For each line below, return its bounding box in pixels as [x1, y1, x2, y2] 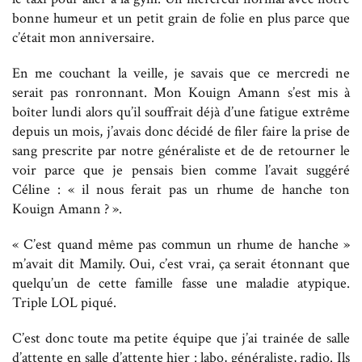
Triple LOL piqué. [12, 293, 116, 312]
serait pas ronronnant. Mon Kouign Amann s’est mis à [12, 82, 350, 102]
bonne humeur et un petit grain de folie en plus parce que [12, 8, 350, 27]
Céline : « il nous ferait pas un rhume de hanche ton [12, 179, 350, 199]
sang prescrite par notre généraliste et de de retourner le [12, 141, 350, 160]
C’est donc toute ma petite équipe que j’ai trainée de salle [12, 328, 350, 347]
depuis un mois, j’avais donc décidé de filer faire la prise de [12, 121, 350, 141]
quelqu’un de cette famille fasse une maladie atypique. [12, 273, 350, 293]
